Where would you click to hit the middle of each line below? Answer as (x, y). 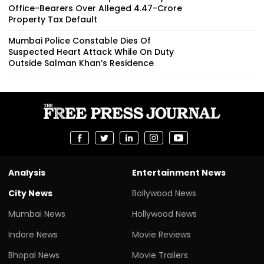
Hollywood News (164, 214)
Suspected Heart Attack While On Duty (91, 52)
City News (30, 193)
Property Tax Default (53, 19)
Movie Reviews (161, 234)
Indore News (33, 234)
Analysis (27, 172)
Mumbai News (37, 214)
